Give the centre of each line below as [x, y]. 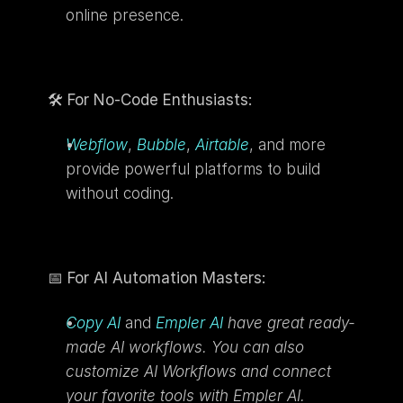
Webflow [96, 145]
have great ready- [289, 323]
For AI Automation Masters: [166, 278]
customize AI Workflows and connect [198, 372]
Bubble [161, 145]
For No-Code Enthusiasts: [159, 100]
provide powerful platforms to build [193, 169]
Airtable [222, 145]
